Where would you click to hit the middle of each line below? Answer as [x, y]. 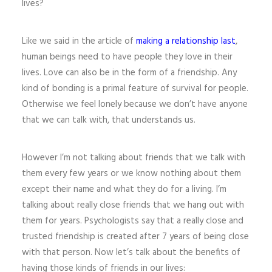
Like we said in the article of [79, 41]
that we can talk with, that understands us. [109, 120]
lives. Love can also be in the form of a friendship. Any [129, 73]
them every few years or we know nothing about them [131, 174]
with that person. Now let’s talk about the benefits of [131, 253]
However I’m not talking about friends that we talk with [134, 158]
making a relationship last [186, 41]
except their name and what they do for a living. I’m [124, 189]
